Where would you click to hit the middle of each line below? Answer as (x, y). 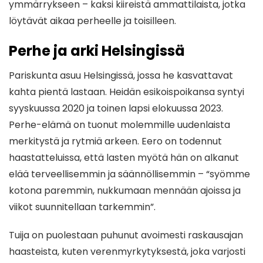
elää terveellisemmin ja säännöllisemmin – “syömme (129, 174)
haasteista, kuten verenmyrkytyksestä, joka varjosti (127, 252)
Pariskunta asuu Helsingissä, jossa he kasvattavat (121, 76)
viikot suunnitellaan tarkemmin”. (82, 207)
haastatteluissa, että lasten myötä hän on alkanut (124, 158)
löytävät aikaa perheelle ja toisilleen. (92, 21)
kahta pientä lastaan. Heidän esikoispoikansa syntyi (127, 92)
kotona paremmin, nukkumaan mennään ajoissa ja (125, 191)
